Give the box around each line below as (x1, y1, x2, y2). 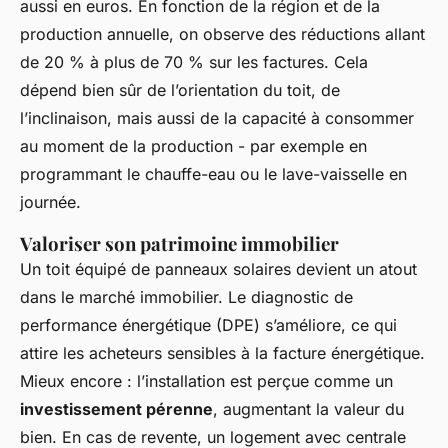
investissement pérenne (20, 399, 213, 420)
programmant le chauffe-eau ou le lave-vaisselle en (20, 164, 407, 185)
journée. (20, 192, 81, 213)
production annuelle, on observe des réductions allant (20, 24, 425, 45)
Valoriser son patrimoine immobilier (20, 231, 339, 257)
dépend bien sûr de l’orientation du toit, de (20, 80, 340, 101)
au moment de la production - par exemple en (20, 136, 367, 157)
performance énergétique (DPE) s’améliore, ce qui (20, 315, 397, 336)
